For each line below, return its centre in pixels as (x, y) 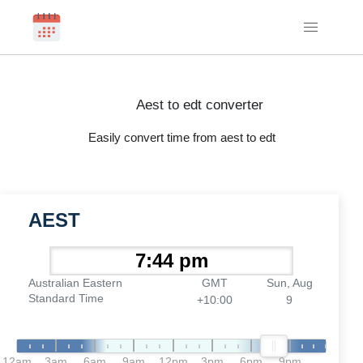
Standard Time (66, 298)
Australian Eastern (75, 283)
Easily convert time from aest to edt (181, 137)
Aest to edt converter (199, 105)
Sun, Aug (289, 283)
